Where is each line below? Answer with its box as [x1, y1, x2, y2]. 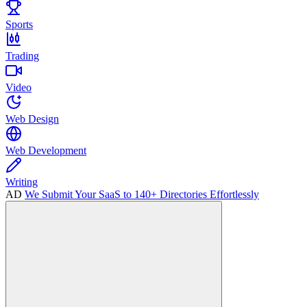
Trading [5, 50, 39, 62]
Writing [5, 176, 38, 188]
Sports [5, 19, 33, 30]
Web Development [5, 145, 86, 156]
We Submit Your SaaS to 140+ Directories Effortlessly [25, 188, 259, 200]
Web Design [5, 113, 59, 125]
